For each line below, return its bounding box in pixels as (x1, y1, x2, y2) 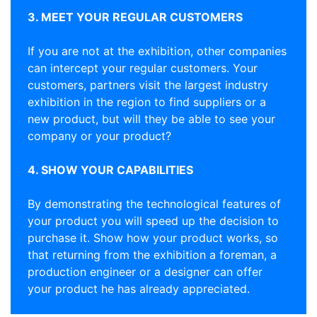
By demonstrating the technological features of (28, 197, 281, 211)
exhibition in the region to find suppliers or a (28, 95, 266, 109)
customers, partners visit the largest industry (28, 78, 268, 92)
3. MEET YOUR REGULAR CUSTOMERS (28, 10, 243, 24)
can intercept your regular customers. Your (28, 61, 258, 75)
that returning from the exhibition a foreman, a (28, 248, 277, 262)
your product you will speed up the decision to (28, 214, 279, 228)
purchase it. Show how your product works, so (28, 231, 278, 245)
